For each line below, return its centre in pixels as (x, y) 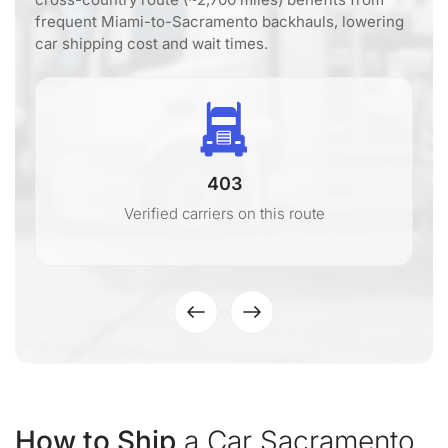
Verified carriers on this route (224, 213)
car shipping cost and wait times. (151, 43)
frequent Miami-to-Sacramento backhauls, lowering (219, 21)
